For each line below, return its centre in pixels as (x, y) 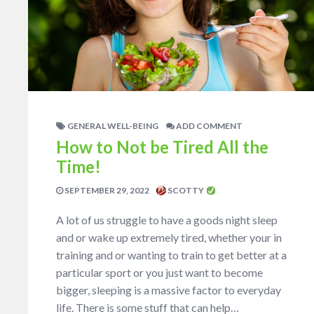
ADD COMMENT (209, 126)
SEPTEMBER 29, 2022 (106, 191)
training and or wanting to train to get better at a (171, 255)
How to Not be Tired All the (162, 147)
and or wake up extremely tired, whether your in (169, 238)
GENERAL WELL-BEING (113, 126)
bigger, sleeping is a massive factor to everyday (169, 290)
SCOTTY (186, 191)
